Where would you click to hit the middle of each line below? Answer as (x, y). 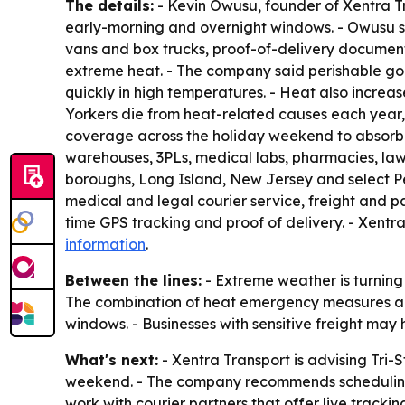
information (105, 244)
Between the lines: (133, 280)
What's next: (112, 359)
